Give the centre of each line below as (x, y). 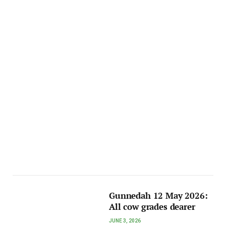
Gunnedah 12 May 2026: (158, 195)
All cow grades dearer (152, 207)
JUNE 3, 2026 (125, 220)
